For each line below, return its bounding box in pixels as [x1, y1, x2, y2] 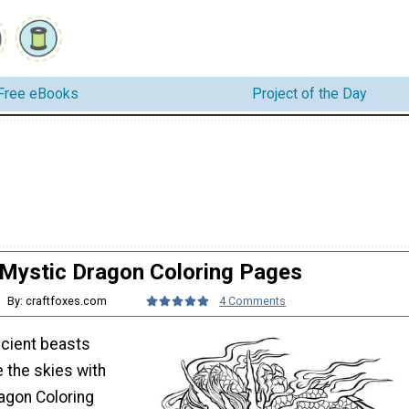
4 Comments [219, 293, 287, 308]
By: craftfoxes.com [7, 293, 108, 308]
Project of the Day [252, 85, 367, 103]
